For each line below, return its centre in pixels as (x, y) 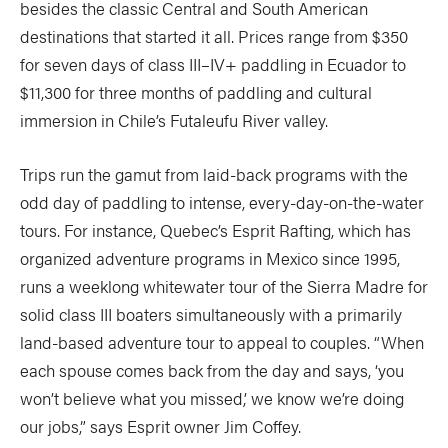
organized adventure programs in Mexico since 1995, (210, 258)
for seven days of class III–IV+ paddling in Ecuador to (213, 64)
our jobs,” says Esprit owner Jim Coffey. (160, 426)
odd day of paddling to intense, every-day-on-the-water (222, 202)
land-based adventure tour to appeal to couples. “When (222, 342)
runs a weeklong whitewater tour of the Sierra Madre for (224, 286)
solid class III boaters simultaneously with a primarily (211, 314)
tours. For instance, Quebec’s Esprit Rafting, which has (215, 230)
